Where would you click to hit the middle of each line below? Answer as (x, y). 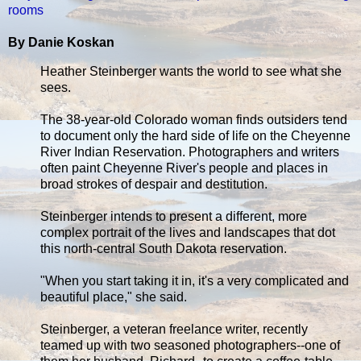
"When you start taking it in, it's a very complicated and (195, 280)
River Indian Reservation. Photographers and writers (190, 151)
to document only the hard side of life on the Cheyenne (195, 135)
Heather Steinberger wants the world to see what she (191, 71)
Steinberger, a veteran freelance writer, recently (174, 329)
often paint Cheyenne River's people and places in (184, 168)
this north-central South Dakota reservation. (164, 248)
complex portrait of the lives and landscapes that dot (188, 232)
